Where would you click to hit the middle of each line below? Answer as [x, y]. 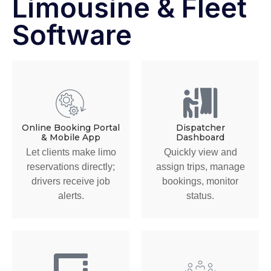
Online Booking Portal [71, 128]
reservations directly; [71, 166]
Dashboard [200, 138]
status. [200, 195]
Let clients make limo [71, 152]
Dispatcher [200, 128]
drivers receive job [71, 181]
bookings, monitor [200, 181]
